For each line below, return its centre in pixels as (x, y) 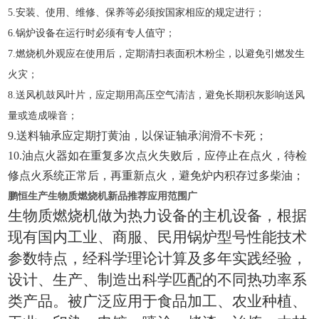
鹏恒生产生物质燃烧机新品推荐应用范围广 (103, 196)
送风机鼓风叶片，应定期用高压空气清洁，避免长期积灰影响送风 (161, 95)
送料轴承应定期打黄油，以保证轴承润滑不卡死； (142, 136)
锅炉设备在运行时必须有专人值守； (96, 33)
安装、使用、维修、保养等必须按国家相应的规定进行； (141, 12)
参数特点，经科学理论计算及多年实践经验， (158, 258)
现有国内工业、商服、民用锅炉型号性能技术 (158, 237)
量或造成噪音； (43, 116)
